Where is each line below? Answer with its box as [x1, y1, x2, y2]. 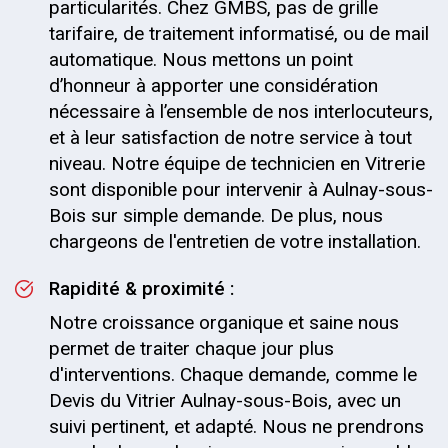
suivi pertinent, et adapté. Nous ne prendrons [49, 415, 424, 438]
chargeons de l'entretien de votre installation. [49, 230, 421, 253]
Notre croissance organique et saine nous [49, 311, 399, 334]
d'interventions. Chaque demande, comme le [49, 363, 417, 386]
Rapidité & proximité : [49, 277, 234, 300]
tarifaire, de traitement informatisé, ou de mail [49, 22, 429, 45]
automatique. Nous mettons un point [49, 48, 353, 71]
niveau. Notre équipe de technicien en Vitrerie [49, 152, 425, 175]
